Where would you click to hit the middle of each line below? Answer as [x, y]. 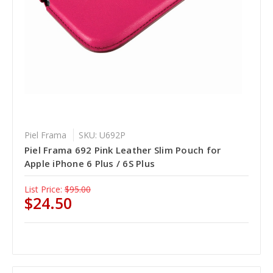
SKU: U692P [102, 135]
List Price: [43, 189]
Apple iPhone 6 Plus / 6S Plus [90, 163]
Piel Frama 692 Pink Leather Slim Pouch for [122, 150]
